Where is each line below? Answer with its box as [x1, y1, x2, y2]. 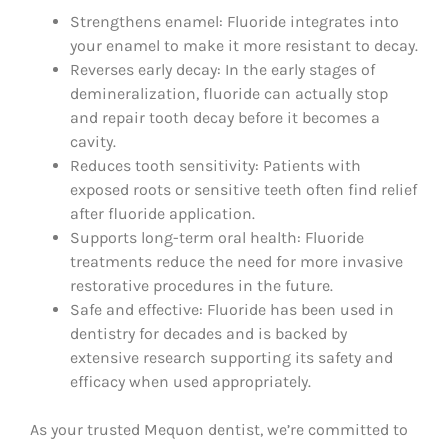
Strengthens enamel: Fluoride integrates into [70, 11, 399, 31]
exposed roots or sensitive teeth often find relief [70, 179, 417, 199]
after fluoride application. [70, 203, 255, 223]
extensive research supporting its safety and [70, 347, 393, 367]
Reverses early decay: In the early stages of [70, 59, 375, 79]
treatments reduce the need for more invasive [70, 251, 403, 271]
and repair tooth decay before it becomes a [70, 107, 380, 127]
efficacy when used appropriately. [70, 371, 311, 391]
